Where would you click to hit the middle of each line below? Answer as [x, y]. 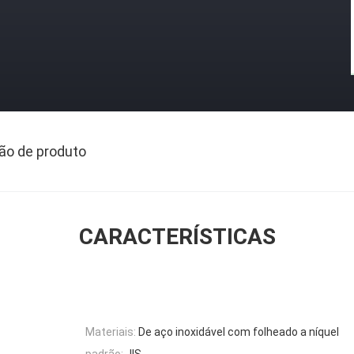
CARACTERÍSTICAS [177, 237]
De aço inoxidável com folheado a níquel [239, 332]
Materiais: [111, 332]
